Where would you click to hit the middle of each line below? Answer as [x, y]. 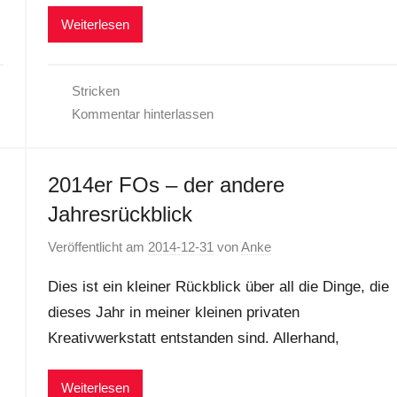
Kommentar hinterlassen [143, 114]
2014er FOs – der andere [166, 185]
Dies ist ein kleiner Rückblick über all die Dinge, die [218, 286]
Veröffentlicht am [97, 246]
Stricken [96, 91]
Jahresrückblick [120, 214]
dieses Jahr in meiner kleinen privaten [173, 312]
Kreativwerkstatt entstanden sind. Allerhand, [193, 338]
